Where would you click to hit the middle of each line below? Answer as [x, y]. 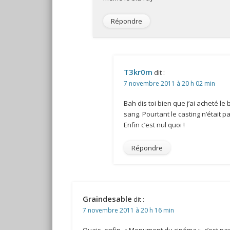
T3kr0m [138, 72]
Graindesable [107, 199]
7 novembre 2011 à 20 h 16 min [128, 210]
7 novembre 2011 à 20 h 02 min [169, 84]
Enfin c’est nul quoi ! [154, 125]
